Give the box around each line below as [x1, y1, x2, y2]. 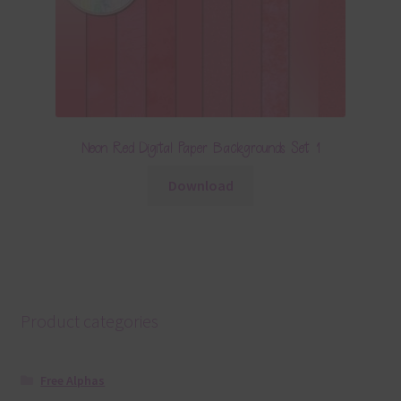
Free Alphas [40, 371, 106, 388]
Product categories [20, 310, 158, 333]
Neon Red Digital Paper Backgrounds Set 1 [81, 140, 320, 158]
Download [167, 175, 234, 194]
